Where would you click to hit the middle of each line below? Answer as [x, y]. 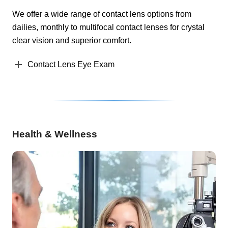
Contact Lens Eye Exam [71, 64]
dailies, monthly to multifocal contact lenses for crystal [108, 27]
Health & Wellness [55, 134]
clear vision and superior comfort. [72, 40]
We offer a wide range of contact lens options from [102, 14]
